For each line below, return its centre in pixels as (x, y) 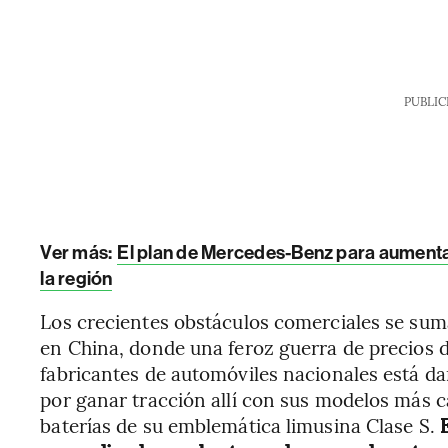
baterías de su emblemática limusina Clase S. (240, 425)
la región (76, 278)
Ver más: (78, 252)
